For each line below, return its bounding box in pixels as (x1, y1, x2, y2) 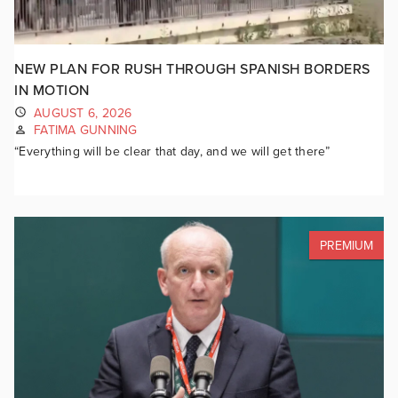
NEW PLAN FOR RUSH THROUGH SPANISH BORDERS (14, 60, 370, 78)
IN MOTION (14, 81, 90, 99)
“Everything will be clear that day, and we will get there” (14, 144, 330, 159)
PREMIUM (320, 237, 373, 253)
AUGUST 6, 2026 (34, 105, 132, 121)
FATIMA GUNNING (34, 123, 138, 139)
